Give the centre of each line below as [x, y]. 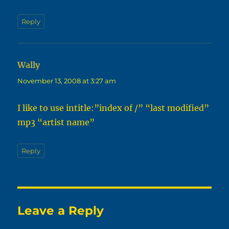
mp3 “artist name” [56, 122]
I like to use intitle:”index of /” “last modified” [113, 108]
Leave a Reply [61, 211]
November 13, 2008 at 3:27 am [67, 81]
